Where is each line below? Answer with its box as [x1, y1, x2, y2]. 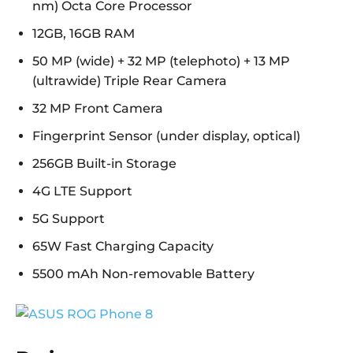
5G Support [32, 211, 105, 227]
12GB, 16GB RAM [32, 26, 135, 42]
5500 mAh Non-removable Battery [32, 266, 255, 282]
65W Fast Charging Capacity [32, 239, 214, 255]
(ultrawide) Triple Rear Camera [32, 73, 227, 89]
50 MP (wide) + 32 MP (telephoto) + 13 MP [32, 54, 290, 69]
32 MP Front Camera [32, 101, 163, 117]
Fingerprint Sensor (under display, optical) [32, 128, 300, 144]
